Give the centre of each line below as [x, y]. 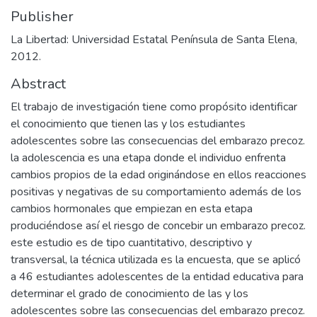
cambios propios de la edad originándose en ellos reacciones [158, 175]
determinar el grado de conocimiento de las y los [129, 294]
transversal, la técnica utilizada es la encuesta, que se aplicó [156, 260]
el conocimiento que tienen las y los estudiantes [128, 124]
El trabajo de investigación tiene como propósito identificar [154, 107]
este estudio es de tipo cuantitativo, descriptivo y [131, 243]
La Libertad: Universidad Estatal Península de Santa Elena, [154, 40]
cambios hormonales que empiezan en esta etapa [132, 209]
